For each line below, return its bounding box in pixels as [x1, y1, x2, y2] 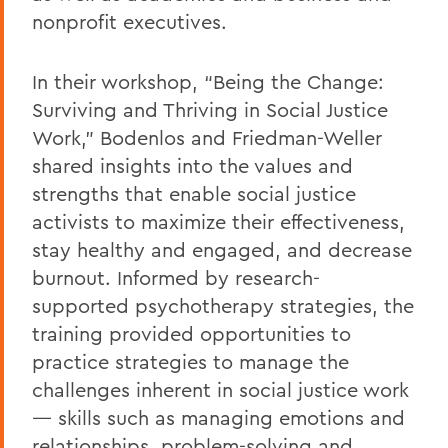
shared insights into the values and [32, 152, 353, 178]
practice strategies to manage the [32, 348, 349, 374]
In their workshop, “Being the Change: [32, 68, 384, 94]
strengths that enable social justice [32, 180, 356, 206]
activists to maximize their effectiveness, [32, 208, 405, 234]
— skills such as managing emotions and [32, 404, 405, 430]
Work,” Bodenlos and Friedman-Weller [32, 124, 382, 150]
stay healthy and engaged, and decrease [32, 236, 412, 262]
